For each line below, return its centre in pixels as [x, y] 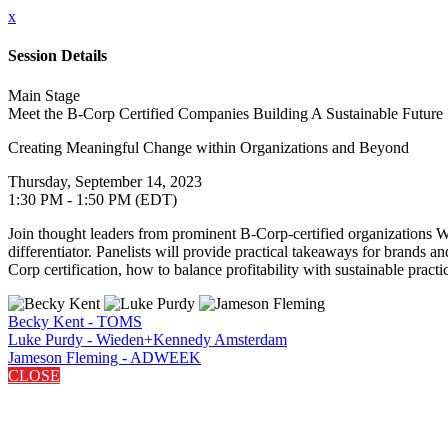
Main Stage [44, 95]
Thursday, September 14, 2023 [105, 181]
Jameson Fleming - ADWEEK [104, 357]
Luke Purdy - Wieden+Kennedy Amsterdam [147, 339]
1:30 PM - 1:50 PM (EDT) [92, 199]
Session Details [57, 56]
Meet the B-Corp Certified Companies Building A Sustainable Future [225, 113]
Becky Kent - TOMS [75, 321]
